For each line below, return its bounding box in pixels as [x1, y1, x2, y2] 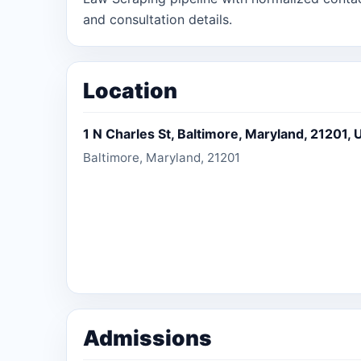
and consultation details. [83, 10, 232, 27]
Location [83, 77, 177, 103]
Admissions [83, 324, 212, 351]
